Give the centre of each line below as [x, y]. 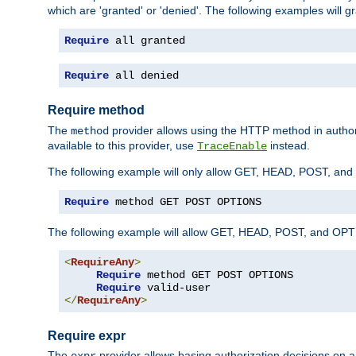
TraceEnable [232, 146]
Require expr [87, 335]
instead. [288, 145]
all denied [144, 75]
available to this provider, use [122, 145]
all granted [147, 40]
